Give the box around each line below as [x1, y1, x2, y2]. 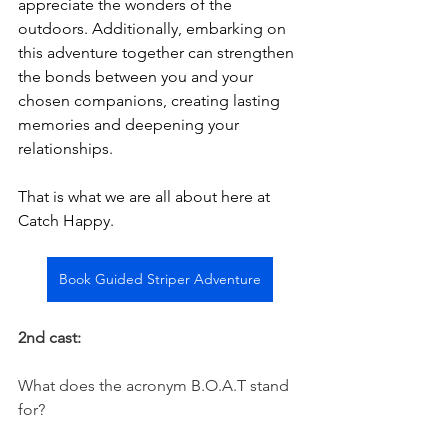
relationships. [18, 139, 113, 159]
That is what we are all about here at [18, 187, 274, 207]
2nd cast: [18, 328, 81, 348]
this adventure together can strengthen [18, 43, 298, 63]
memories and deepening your [18, 115, 243, 135]
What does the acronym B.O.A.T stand [18, 376, 293, 396]
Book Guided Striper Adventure [59, 270, 261, 289]
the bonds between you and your [18, 67, 257, 87]
